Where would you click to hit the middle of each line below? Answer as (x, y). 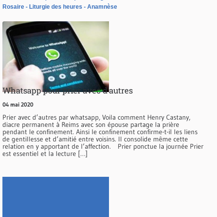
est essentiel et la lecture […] (45, 153)
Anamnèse (102, 7)
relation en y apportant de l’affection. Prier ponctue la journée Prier (103, 146)
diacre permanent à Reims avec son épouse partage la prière (91, 124)
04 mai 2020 (18, 104)
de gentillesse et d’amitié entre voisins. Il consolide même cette (95, 139)
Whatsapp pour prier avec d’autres (68, 90)
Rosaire (13, 7)
